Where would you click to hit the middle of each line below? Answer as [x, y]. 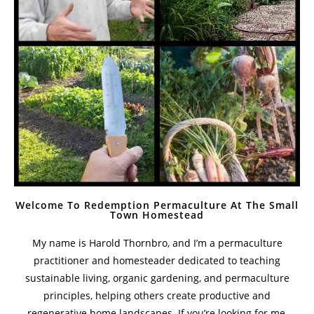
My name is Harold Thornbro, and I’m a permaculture [157, 243]
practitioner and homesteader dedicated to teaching [157, 261]
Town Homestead [157, 215]
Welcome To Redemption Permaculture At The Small [157, 205]
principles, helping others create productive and [157, 296]
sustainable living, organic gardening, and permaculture [157, 278]
